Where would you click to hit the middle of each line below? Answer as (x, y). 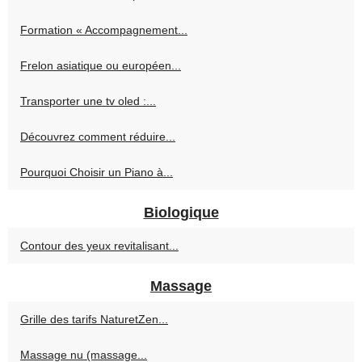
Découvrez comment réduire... (98, 137)
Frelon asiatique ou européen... (101, 66)
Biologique (181, 213)
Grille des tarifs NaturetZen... (94, 320)
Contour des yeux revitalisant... (99, 246)
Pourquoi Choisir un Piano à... (97, 173)
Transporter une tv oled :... (88, 101)
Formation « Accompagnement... (104, 30)
